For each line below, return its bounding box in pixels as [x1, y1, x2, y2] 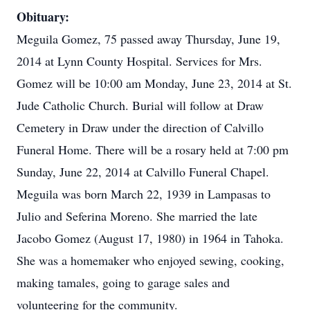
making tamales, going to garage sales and [17, 274, 230, 291]
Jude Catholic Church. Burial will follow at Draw [17, 97, 264, 113]
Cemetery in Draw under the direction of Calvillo [17, 119, 264, 136]
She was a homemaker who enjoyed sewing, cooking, [17, 252, 284, 268]
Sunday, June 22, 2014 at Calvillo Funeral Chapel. [17, 163, 269, 180]
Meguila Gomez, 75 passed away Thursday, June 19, [17, 30, 280, 47]
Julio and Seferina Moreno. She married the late [17, 208, 257, 224]
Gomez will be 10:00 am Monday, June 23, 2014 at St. [17, 75, 292, 91]
